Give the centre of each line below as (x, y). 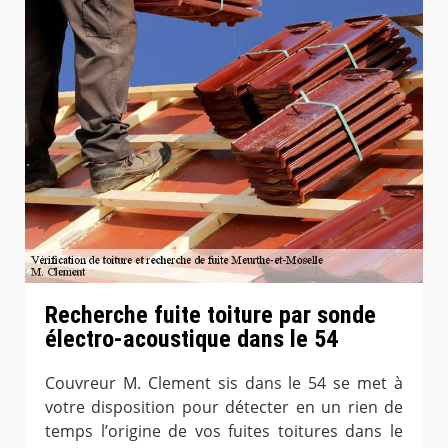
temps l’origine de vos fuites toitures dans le (224, 431)
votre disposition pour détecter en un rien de (224, 407)
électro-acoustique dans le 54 (191, 339)
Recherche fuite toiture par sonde (210, 315)
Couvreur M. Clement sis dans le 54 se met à (224, 383)
